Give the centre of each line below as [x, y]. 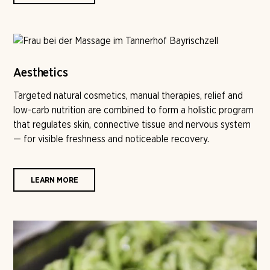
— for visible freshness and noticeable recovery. [111, 139]
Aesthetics [41, 73]
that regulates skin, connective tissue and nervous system [132, 124]
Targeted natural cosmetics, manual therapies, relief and [128, 95]
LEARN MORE [54, 180]
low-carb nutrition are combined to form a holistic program [134, 110]
